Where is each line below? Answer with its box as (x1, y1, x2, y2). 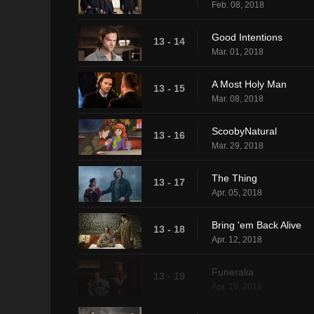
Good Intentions (212, 31, 282, 43)
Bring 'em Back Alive (212, 219, 301, 231)
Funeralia (212, 266, 254, 278)
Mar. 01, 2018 (212, 46, 264, 57)
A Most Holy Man (212, 78, 287, 90)
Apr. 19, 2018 (212, 281, 262, 292)
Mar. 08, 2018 (212, 93, 264, 104)
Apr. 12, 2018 (212, 234, 262, 245)
